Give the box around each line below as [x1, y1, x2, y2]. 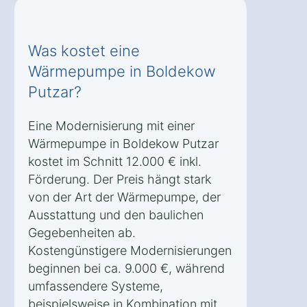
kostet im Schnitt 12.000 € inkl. [28, 154, 201, 169]
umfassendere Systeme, [28, 279, 163, 294]
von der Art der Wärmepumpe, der [28, 190, 221, 205]
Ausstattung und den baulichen [28, 208, 204, 223]
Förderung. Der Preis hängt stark [28, 172, 211, 187]
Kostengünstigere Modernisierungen [28, 243, 232, 258]
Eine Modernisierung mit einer [28, 119, 195, 134]
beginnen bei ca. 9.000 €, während [28, 261, 225, 276]
